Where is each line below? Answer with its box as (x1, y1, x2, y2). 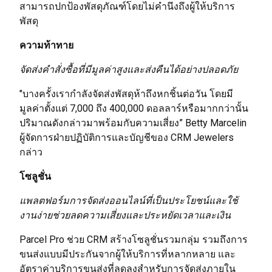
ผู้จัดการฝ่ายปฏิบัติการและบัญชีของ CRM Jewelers (19, 132, 234, 143)
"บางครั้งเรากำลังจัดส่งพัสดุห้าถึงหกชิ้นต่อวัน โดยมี (19, 88, 233, 100)
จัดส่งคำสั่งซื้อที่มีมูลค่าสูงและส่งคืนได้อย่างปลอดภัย (19, 64, 238, 75)
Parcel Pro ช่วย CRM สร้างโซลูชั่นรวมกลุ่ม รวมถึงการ (19, 234, 248, 245)
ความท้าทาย (19, 39, 73, 51)
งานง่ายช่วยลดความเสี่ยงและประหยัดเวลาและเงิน (19, 209, 231, 221)
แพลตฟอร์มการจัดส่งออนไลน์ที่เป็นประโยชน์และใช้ (19, 195, 238, 206)
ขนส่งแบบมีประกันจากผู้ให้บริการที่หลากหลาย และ (19, 248, 236, 260)
